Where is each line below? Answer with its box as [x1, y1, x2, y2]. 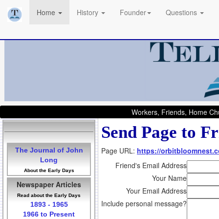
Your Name [152, 173, 187, 183]
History [77, 7, 100, 17]
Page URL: [101, 146, 137, 156]
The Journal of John [15, 146, 83, 154]
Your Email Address [126, 186, 187, 196]
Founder [120, 7, 146, 17]
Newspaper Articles [17, 179, 81, 190]
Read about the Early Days [17, 193, 81, 198]
